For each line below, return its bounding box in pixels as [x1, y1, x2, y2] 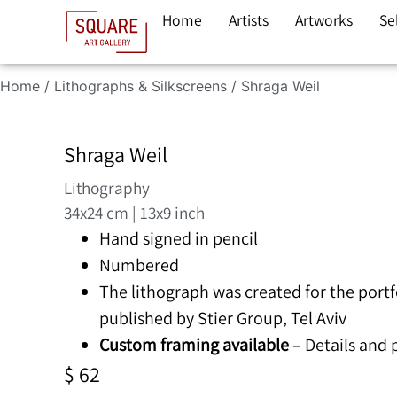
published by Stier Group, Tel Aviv [99, 306, 346, 330]
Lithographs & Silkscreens [54, 77, 227, 96]
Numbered [99, 253, 179, 276]
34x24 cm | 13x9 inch [64, 200, 205, 224]
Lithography [64, 175, 150, 199]
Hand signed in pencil [99, 226, 258, 250]
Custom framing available [99, 332, 289, 356]
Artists [229, 10, 269, 30]
